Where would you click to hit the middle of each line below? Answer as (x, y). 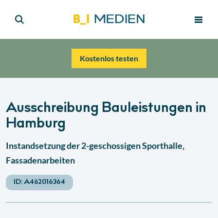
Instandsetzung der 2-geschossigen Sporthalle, (95, 145)
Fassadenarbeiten (40, 160)
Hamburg (36, 124)
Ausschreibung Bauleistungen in (106, 109)
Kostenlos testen (109, 58)
